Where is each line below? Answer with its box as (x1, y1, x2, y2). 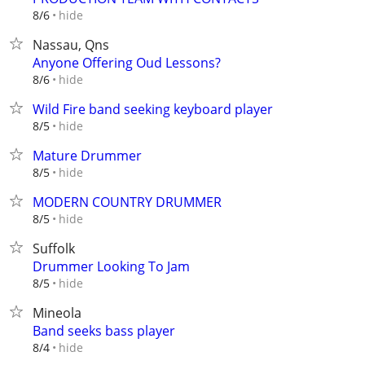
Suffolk (33, 240, 75, 257)
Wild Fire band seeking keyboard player (33, 100, 273, 118)
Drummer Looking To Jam (33, 257, 190, 275)
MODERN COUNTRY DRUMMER (33, 193, 222, 211)
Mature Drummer (33, 147, 142, 165)
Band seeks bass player (33, 322, 175, 340)
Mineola (33, 304, 81, 322)
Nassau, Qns (33, 36, 109, 54)
